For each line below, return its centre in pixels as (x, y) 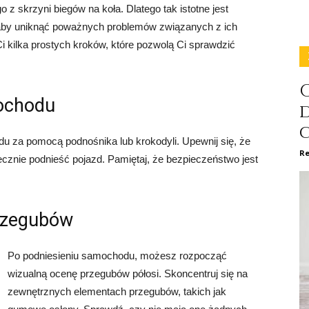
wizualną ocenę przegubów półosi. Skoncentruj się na (128, 273)
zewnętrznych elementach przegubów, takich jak (117, 291)
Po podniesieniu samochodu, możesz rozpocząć (117, 255)
